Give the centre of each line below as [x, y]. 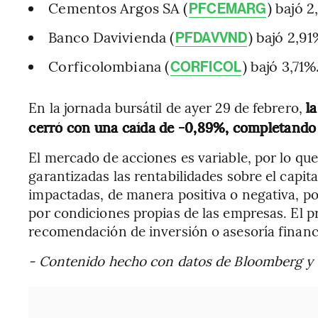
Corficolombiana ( [109, 66]
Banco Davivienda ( [111, 37]
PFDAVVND [211, 38]
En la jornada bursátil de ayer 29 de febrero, [167, 108]
